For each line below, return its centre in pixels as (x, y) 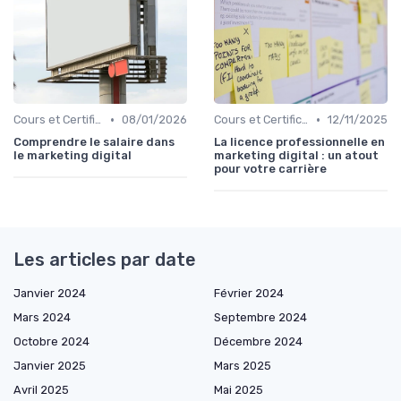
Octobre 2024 (51, 342)
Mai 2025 (239, 390)
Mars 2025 (243, 366)
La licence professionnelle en (299, 142)
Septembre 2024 (260, 318)
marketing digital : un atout (296, 156)
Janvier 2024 (50, 294)
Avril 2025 (41, 390)
